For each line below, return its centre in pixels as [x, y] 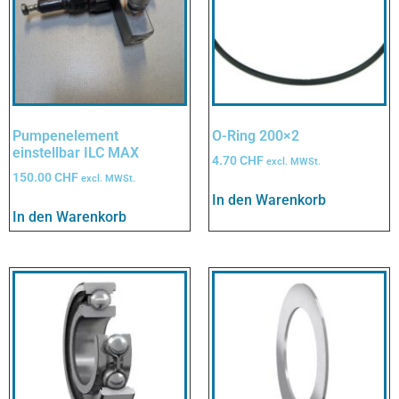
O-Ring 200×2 [256, 136]
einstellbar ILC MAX [76, 153]
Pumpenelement [65, 136]
